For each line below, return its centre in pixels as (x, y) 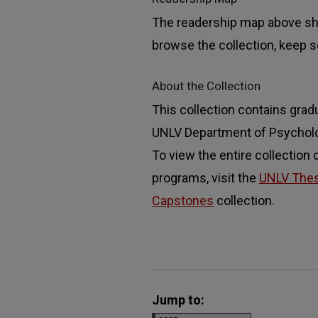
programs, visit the (205, 177)
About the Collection (206, 86)
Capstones (183, 200)
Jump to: (178, 300)
